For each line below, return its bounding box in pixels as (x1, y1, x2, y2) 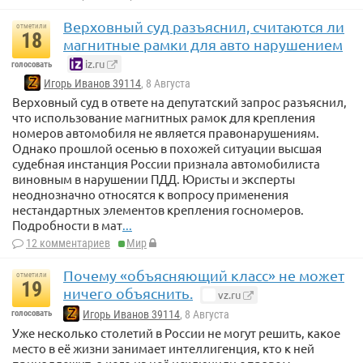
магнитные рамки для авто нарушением (63, 35, 343, 53)
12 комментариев (26, 236, 110, 250)
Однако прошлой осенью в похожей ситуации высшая (12, 139, 322, 156)
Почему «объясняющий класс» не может (63, 266, 344, 284)
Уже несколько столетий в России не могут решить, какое (12, 325, 340, 341)
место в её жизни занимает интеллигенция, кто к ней (12, 340, 314, 357)
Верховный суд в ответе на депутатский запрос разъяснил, (12, 93, 347, 109)
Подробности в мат (12, 216, 122, 233)
